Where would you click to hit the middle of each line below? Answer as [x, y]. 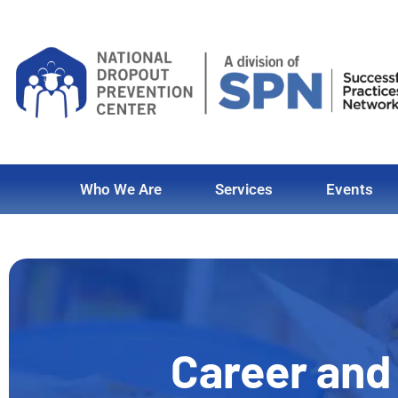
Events [350, 189]
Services [244, 189]
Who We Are [121, 189]
